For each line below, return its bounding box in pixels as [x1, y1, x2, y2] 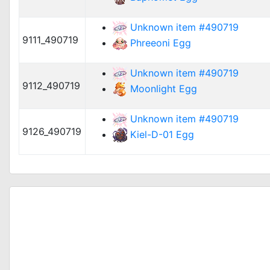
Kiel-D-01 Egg [130, 128, 194, 140]
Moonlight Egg [130, 82, 197, 95]
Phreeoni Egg [130, 36, 191, 49]
